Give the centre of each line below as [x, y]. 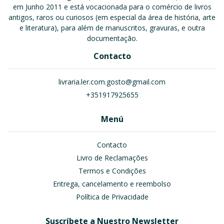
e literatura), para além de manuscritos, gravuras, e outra [112, 28]
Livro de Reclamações [112, 158]
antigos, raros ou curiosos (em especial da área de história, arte [112, 17]
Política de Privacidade [112, 197]
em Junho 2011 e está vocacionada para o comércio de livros [112, 7]
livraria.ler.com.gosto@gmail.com [112, 82]
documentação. [112, 38]
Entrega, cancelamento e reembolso [112, 184]
